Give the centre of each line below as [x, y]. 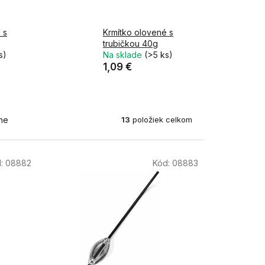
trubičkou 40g [130, 44]
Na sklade [123, 55]
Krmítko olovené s [138, 33]
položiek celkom [161, 119]
